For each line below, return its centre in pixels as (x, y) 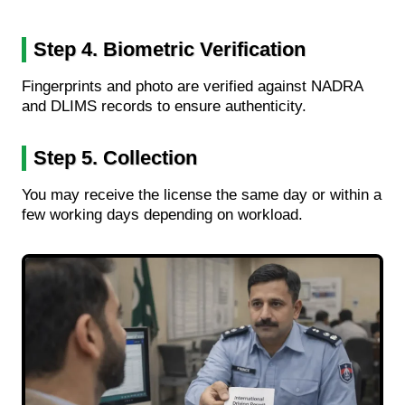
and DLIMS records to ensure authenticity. (164, 106)
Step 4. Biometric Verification (170, 49)
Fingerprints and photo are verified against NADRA (192, 86)
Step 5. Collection (115, 157)
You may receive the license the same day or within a (202, 194)
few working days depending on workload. (162, 214)
